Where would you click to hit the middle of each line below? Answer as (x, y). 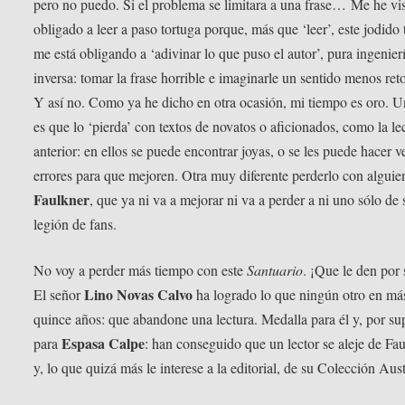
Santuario (275, 269)
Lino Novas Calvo (139, 294)
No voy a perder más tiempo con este (141, 269)
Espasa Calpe (104, 343)
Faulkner (62, 199)
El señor (59, 294)
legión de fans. (75, 223)
